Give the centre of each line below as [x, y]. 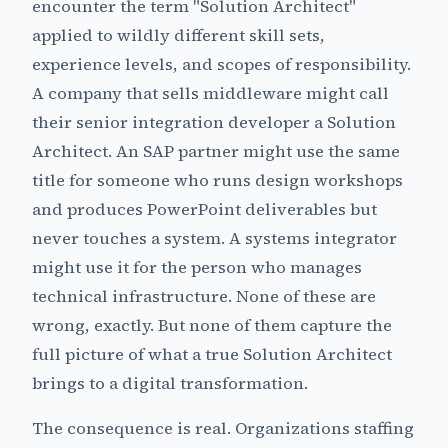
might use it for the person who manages [197, 268]
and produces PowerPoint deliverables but [204, 210]
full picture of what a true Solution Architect [212, 355]
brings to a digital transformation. [170, 384]
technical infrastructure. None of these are [204, 297]
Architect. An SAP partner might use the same [216, 152]
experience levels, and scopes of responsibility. [221, 65]
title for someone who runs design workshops [217, 181]
